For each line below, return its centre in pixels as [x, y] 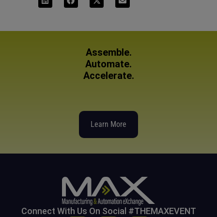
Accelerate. [108, 76]
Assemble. [108, 53]
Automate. [108, 64]
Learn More [108, 124]
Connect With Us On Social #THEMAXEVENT [108, 211]
